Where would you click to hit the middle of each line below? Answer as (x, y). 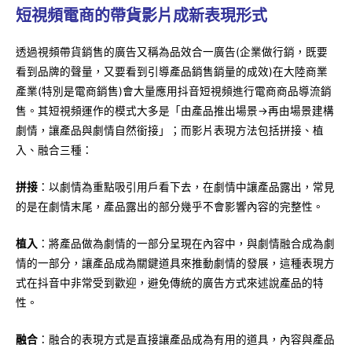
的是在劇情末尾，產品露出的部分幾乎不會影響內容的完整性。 (170, 207)
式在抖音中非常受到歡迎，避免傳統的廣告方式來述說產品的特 (170, 283)
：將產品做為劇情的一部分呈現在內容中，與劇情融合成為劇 (186, 244)
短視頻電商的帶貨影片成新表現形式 (141, 16)
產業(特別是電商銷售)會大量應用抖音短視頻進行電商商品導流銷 (174, 92)
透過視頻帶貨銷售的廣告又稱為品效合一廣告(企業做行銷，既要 (172, 52)
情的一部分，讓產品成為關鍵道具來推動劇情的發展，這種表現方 (175, 264)
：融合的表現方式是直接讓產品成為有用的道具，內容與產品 (186, 339)
